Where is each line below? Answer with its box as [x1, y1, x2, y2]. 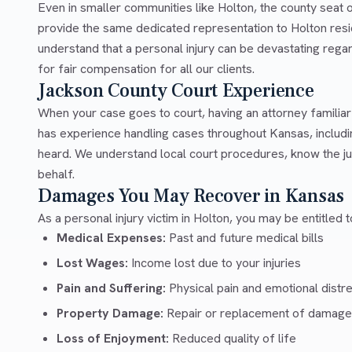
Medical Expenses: [57, 229, 166, 247]
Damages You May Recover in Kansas [38, 184, 345, 209]
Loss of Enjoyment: [57, 330, 169, 347]
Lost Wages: [57, 255, 128, 272]
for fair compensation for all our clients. [38, 60, 255, 78]
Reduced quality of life [169, 330, 296, 347]
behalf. [38, 166, 75, 183]
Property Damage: [57, 305, 163, 322]
